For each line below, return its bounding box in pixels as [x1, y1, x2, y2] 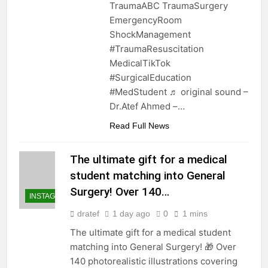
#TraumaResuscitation [109, 43, 204, 55]
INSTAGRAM [29, 192, 71, 201]
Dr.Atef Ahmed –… [109, 100, 185, 112]
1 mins [182, 209, 208, 219]
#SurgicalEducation [109, 72, 191, 84]
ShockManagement [109, 29, 191, 41]
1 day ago [112, 209, 150, 219]
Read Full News [109, 121, 169, 131]
